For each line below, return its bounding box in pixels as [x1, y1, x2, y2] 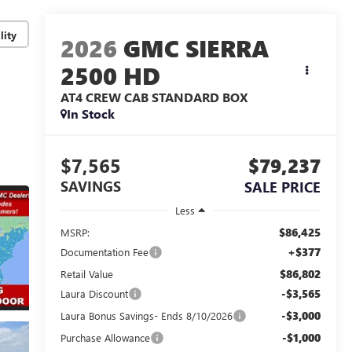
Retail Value [60, 266, 113, 280]
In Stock [66, 105, 115, 123]
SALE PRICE [244, 178, 321, 197]
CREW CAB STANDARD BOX [85, 89, 247, 106]
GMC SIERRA [123, 32, 269, 64]
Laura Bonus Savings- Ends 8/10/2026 [60, 308, 233, 322]
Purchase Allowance [60, 330, 150, 344]
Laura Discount [60, 286, 128, 300]
